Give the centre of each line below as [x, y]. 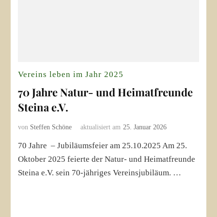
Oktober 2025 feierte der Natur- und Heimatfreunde [107, 159]
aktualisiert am [101, 127]
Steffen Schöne [51, 127]
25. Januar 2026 [145, 127]
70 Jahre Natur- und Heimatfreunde [106, 92]
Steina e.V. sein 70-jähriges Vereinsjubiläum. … [100, 172]
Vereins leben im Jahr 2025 [71, 74]
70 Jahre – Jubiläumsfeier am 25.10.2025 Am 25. [103, 145]
